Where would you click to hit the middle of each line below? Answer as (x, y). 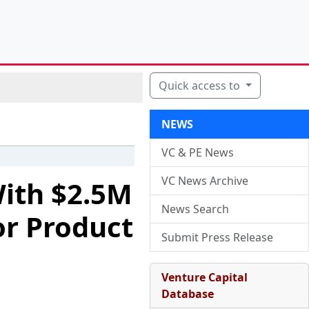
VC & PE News (197, 152)
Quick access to (200, 86)
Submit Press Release (217, 237)
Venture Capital (204, 277)
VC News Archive (205, 181)
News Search (195, 209)
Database (187, 294)
